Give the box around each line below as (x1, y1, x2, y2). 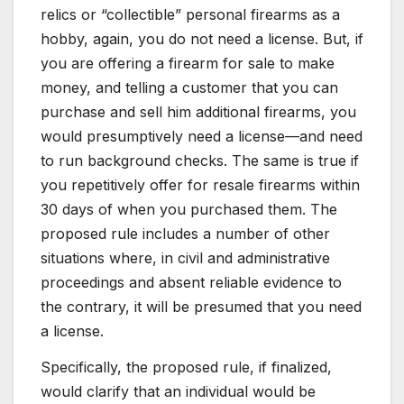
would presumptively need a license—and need (41, 127, 363, 146)
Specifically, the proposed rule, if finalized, (41, 358, 332, 377)
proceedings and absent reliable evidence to (41, 273, 342, 292)
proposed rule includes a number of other (41, 225, 330, 243)
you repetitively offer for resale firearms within (41, 176, 360, 195)
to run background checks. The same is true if (41, 151, 359, 170)
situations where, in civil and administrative (41, 249, 330, 268)
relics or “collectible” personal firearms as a (41, 5, 340, 24)
